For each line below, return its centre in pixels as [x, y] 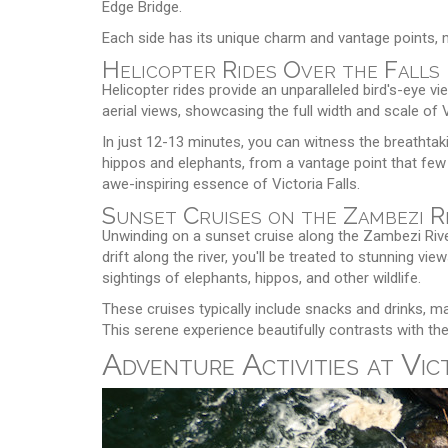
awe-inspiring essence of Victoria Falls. [231, 183]
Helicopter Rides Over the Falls [271, 69]
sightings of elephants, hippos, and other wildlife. [261, 277]
